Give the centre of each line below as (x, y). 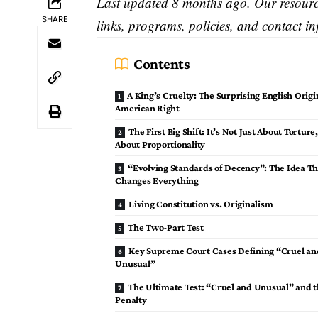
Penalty (131, 299)
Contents (162, 64)
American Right (147, 108)
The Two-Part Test (166, 227)
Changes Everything (157, 180)
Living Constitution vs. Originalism (201, 203)
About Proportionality (160, 144)
